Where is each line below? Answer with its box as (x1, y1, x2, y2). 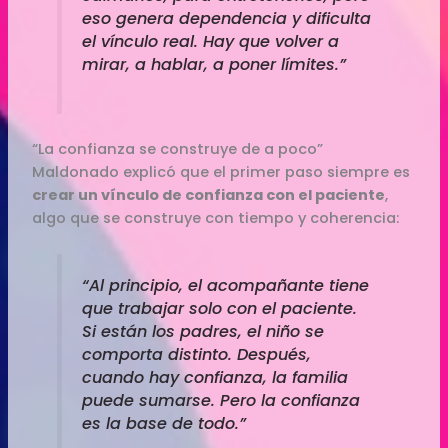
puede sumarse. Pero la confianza (81, 388, 360, 412)
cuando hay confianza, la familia (81, 365, 348, 389)
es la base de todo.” (81, 411, 246, 435)
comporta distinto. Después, (81, 342, 311, 366)
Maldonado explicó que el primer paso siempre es (32, 161, 411, 182)
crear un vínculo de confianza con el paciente (32, 184, 386, 205)
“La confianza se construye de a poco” (32, 138, 324, 159)
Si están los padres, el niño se (81, 319, 324, 343)
